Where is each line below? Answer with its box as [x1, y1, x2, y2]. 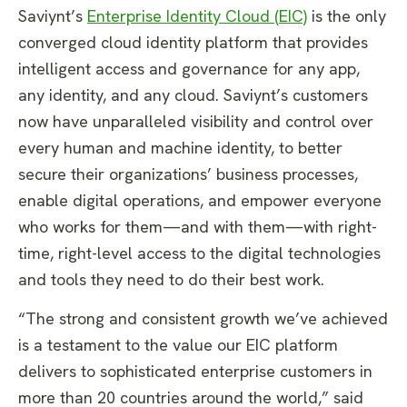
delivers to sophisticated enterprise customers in [18, 360, 372, 382]
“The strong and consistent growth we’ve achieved [18, 307, 388, 329]
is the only [307, 5, 386, 27]
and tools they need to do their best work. [18, 269, 324, 291]
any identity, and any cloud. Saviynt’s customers [18, 84, 368, 106]
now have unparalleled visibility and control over [18, 111, 373, 133]
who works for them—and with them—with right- [18, 216, 377, 238]
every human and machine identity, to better [18, 137, 342, 159]
